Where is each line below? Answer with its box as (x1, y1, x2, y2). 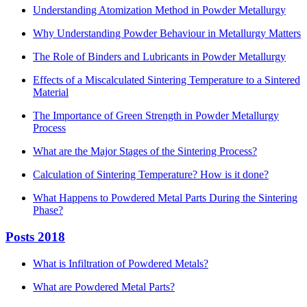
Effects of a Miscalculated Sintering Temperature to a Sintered (33, 74, 300, 86)
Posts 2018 (5, 230, 65, 245)
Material (33, 86, 69, 99)
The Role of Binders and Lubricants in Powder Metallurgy (33, 51, 286, 63)
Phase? (33, 204, 63, 217)
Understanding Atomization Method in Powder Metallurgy (33, 4, 286, 16)
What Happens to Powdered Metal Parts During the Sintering (33, 192, 297, 204)
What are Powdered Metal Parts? (33, 280, 175, 293)
